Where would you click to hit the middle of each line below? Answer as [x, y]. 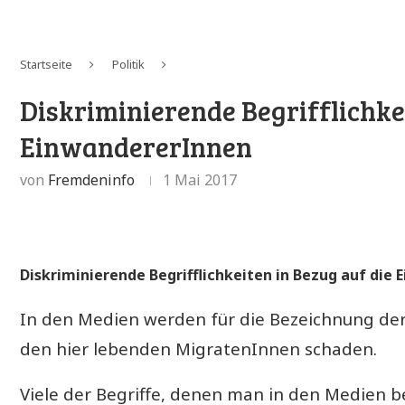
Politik [128, 64]
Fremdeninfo [91, 179]
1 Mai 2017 [200, 179]
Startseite [46, 64]
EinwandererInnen [136, 146]
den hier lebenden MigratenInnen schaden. [198, 348]
